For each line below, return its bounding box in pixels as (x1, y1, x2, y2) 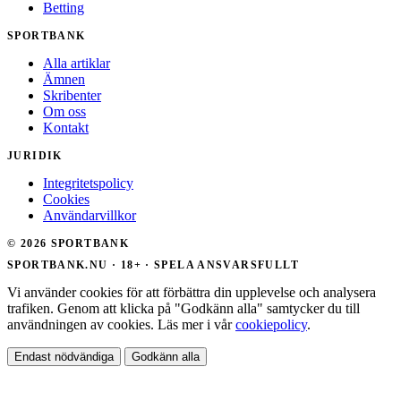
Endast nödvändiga (14, 349, 114, 363)
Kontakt (43, 120, 89, 136)
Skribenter (43, 88, 101, 104)
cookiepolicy (235, 316, 307, 332)
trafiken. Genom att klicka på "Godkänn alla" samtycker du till (7, 300, 360, 316)
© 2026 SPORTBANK (7, 238, 130, 250)
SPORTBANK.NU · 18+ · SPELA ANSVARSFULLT (7, 259, 299, 270)
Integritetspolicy (43, 175, 133, 192)
